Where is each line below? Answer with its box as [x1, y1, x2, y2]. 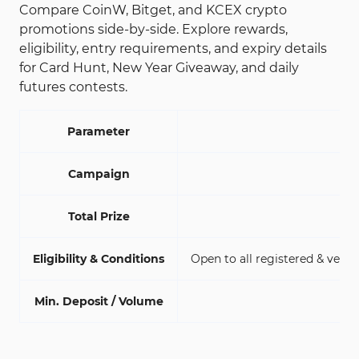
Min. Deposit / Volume [34, 294, 163, 309]
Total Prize [67, 209, 130, 224]
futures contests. [19, 79, 127, 95]
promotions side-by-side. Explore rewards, [19, 22, 288, 37]
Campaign [67, 167, 130, 181]
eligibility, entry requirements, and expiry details [19, 41, 327, 56]
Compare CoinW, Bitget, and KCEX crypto [19, 2, 287, 18]
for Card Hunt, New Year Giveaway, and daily [19, 60, 299, 75]
